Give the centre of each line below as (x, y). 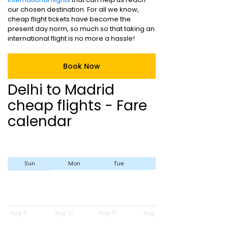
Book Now (82, 66)
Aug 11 (107, 213)
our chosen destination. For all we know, (73, 9)
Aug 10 (64, 213)
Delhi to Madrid (61, 90)
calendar (40, 121)
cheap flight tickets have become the (69, 19)
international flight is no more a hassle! (71, 38)
